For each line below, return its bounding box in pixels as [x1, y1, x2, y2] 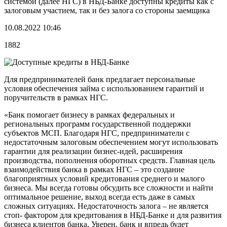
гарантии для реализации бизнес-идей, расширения [4, 146, 182, 156]
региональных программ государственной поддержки [4, 119, 191, 128]
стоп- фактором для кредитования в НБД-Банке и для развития [4, 210, 221, 219]
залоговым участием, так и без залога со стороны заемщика [4, 6, 210, 15]
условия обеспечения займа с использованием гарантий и [4, 84, 204, 93]
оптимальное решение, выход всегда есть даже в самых [4, 192, 195, 201]
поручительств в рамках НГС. [4, 93, 108, 102]
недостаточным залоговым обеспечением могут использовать [4, 137, 218, 146]
